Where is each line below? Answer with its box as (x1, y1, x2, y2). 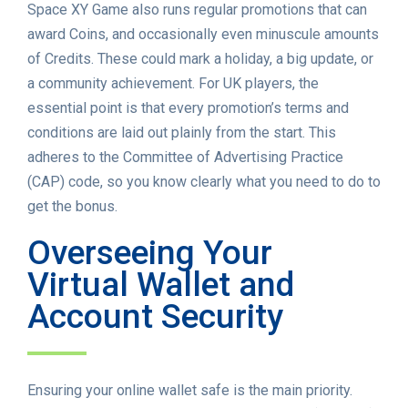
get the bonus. (27, 198, 117, 216)
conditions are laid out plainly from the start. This (27, 124, 336, 142)
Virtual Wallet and (27, 265, 294, 305)
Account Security (27, 297, 283, 337)
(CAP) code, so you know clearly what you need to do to (27, 173, 381, 191)
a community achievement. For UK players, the (27, 75, 319, 93)
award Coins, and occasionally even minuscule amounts (27, 25, 379, 44)
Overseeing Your (27, 233, 272, 273)
